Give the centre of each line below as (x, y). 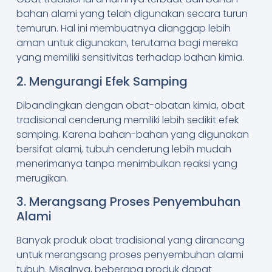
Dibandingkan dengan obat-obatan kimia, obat (130, 105)
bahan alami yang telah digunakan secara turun (132, 14)
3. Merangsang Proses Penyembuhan (128, 202)
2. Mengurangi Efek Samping (102, 81)
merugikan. (42, 178)
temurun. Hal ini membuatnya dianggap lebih (123, 29)
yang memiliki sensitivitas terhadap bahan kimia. (130, 58)
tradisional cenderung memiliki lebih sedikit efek (127, 120)
